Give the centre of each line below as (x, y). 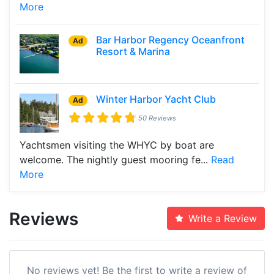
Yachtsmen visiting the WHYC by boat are (117, 145)
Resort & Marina (133, 51)
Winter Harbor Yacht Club (156, 99)
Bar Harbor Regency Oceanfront (171, 39)
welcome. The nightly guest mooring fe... (115, 159)
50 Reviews (157, 118)
